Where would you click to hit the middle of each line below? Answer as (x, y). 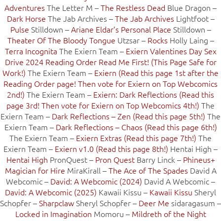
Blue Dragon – (191, 7)
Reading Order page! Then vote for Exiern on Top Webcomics (110, 83)
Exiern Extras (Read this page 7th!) (136, 137)
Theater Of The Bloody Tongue (61, 40)
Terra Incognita (31, 51)
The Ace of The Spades (148, 170)
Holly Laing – (191, 40)
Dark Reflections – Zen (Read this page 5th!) (129, 116)
